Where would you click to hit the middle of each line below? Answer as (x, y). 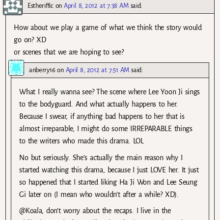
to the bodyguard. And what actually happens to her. (99, 104)
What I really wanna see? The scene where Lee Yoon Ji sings (110, 92)
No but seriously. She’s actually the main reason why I (101, 157)
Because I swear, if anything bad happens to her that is (102, 117)
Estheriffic (41, 6)
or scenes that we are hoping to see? (69, 52)
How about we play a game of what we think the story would (108, 28)
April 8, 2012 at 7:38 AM (96, 6)
